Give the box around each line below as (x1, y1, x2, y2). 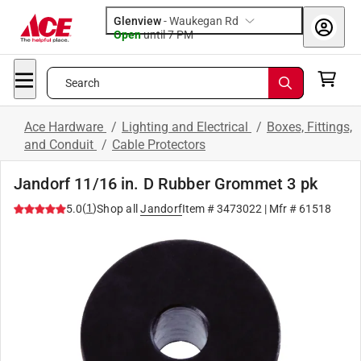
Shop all (97, 202, 138, 215)
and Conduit (24, 137, 97, 152)
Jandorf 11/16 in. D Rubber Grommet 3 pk (14, 174, 317, 193)
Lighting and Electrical (122, 119, 251, 135)
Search (64, 77, 101, 89)
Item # (182, 202, 217, 215)
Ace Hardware (24, 119, 106, 135)
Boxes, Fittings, (267, 119, 352, 135)
